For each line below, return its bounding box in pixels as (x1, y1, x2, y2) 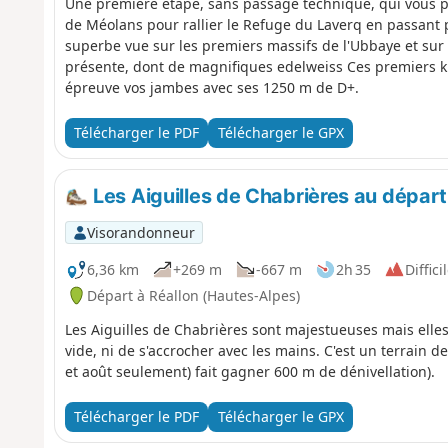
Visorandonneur (86, 222, 195, 242)
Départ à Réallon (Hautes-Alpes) (86, 285, 300, 305)
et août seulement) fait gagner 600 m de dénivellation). (64, 361, 435, 381)
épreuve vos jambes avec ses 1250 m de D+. (64, 77, 359, 97)
